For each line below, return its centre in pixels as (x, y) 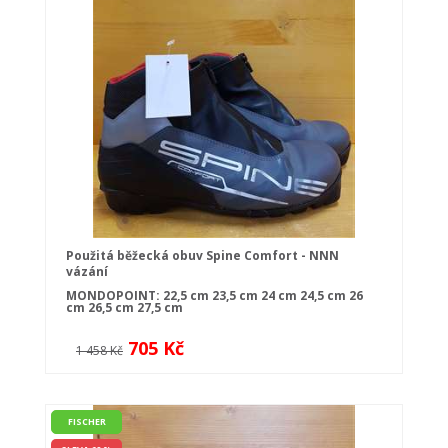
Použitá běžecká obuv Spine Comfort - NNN (202, 256)
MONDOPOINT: (114, 296)
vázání (87, 272)
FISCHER (86, 422)
